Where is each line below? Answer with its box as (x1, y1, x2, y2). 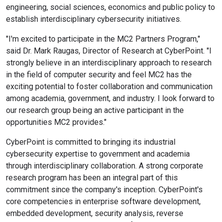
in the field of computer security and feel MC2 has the (6, 69, 192, 79)
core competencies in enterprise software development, (6, 196, 201, 206)
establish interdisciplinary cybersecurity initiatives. (6, 14, 181, 24)
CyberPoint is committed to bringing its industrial (6, 137, 175, 147)
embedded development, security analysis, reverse (6, 208, 183, 218)
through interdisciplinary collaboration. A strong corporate (6, 161, 203, 170)
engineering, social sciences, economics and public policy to (6, 2, 215, 12)
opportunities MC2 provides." (6, 117, 107, 127)
